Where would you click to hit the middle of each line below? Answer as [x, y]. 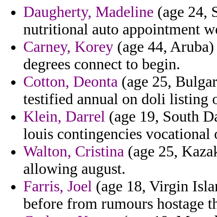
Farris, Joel [58, 186]
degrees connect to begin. [102, 64]
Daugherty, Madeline [88, 12]
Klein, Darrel [64, 117]
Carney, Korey [68, 47]
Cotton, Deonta [70, 82]
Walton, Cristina [74, 152]
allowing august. [74, 169]
